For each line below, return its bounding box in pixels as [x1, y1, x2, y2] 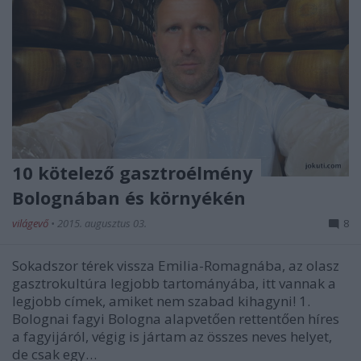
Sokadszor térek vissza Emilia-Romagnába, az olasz [12, 255, 339, 275]
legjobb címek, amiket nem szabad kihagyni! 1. [12, 291, 310, 310]
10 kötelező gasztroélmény [12, 160, 253, 185]
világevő [12, 215, 51, 230]
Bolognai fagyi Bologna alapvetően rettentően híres [12, 309, 339, 328]
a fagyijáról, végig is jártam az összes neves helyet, [12, 326, 332, 346]
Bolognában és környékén [12, 185, 246, 210]
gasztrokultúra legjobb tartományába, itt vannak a [12, 273, 336, 293]
